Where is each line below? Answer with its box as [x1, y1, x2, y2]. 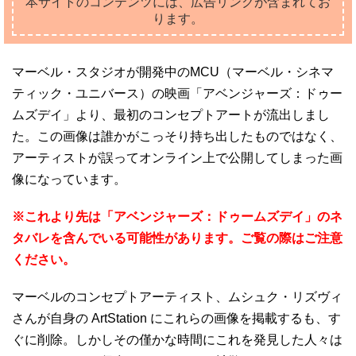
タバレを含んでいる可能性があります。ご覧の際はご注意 [12, 231, 342, 245]
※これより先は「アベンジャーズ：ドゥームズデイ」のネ [12, 210, 342, 223]
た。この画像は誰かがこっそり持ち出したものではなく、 [12, 130, 342, 143]
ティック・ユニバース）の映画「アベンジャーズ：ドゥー [12, 87, 342, 100]
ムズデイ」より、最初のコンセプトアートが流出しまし [12, 108, 330, 122]
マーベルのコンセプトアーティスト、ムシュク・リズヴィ [12, 290, 342, 304]
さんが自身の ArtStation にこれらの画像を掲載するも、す [12, 311, 341, 325]
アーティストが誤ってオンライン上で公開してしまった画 [12, 151, 342, 164]
